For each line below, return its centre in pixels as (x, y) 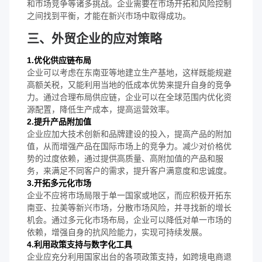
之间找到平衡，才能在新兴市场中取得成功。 (109, 15)
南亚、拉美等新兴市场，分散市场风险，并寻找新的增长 (129, 207)
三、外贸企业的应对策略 (94, 38)
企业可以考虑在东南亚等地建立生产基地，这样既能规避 (129, 72)
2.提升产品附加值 (59, 121)
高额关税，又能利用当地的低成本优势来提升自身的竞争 (129, 85)
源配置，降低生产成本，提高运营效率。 (101, 109)
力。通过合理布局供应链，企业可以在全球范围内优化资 (129, 97)
